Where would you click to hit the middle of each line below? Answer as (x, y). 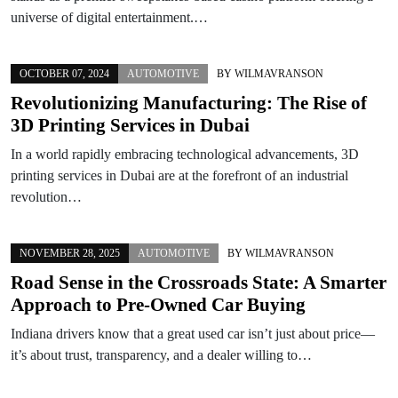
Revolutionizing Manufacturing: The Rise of (189, 103)
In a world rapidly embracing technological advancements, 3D (185, 154)
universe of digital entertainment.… (109, 17)
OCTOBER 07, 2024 (64, 73)
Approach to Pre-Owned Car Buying (158, 304)
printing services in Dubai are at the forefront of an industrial (179, 175)
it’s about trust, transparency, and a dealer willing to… (161, 354)
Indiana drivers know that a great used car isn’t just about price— (193, 333)
